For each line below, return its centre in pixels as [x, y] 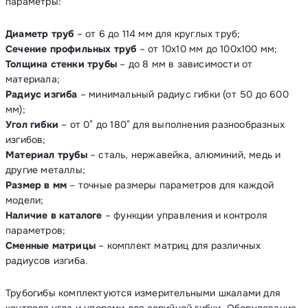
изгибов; [26, 140]
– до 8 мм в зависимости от [185, 64]
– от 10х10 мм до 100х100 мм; [207, 49]
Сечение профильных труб [71, 49]
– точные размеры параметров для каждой [170, 185]
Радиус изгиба [42, 94]
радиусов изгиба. [47, 261]
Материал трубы [46, 155]
